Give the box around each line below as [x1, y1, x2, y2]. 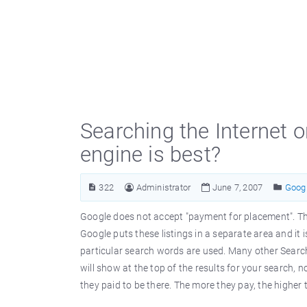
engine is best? [80, 142, 221, 167]
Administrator [136, 182, 191, 193]
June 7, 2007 [210, 182, 263, 193]
